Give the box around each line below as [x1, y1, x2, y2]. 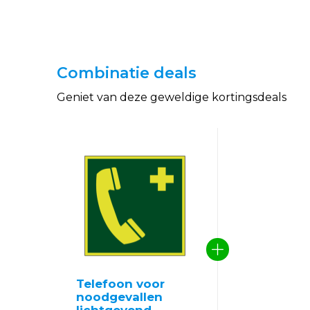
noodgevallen [76, 290, 163, 304]
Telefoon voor [76, 277, 165, 291]
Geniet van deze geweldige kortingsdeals [57, 91, 286, 104]
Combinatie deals [57, 64, 197, 82]
